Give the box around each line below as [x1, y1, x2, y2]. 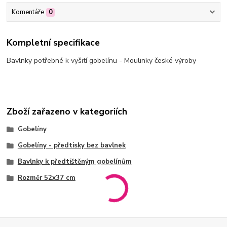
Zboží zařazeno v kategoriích [7, 105, 128, 118]
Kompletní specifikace [7, 36, 100, 49]
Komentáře [11, 7, 44, 17]
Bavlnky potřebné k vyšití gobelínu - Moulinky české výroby [7, 56, 197, 66]
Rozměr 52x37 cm [17, 173, 75, 182]
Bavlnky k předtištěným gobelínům [17, 157, 132, 166]
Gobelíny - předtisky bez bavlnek [17, 141, 126, 150]
